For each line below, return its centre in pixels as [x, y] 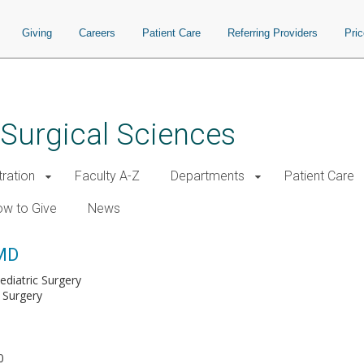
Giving [37, 33]
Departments [208, 176]
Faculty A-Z [107, 176]
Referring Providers [273, 33]
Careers [97, 33]
